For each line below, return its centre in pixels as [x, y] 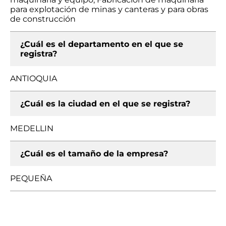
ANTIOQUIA [34, 78]
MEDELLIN [32, 128]
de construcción [43, 19]
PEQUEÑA [31, 178]
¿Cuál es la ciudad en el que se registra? [105, 104]
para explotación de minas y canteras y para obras [109, 9]
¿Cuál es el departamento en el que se [102, 44]
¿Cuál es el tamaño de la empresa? [94, 154]
